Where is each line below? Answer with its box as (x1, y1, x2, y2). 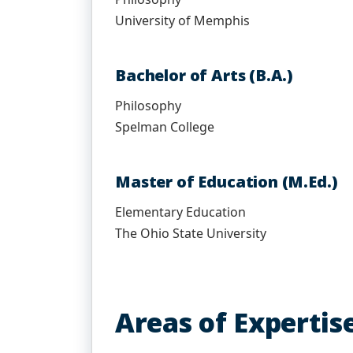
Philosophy (115, 97, 181, 114)
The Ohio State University (115, 225, 266, 242)
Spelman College (115, 118, 214, 136)
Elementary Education (115, 203, 246, 221)
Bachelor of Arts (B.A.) (115, 65, 294, 86)
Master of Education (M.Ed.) (115, 171, 338, 192)
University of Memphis (115, 12, 250, 29)
